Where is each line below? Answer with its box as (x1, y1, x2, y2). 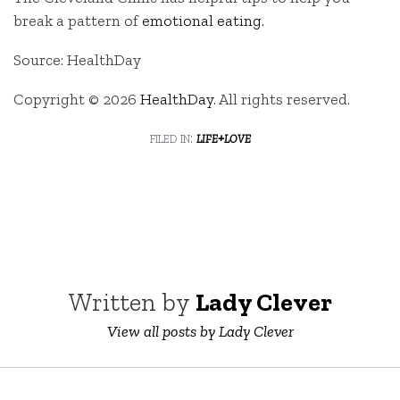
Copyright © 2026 (13, 88, 140, 109)
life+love (196, 128, 251, 146)
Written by (68, 286, 196, 317)
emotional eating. (142, 11, 264, 31)
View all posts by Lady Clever (106, 321, 294, 341)
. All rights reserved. (213, 88, 350, 109)
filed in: (149, 128, 196, 146)
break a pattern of (13, 11, 142, 31)
